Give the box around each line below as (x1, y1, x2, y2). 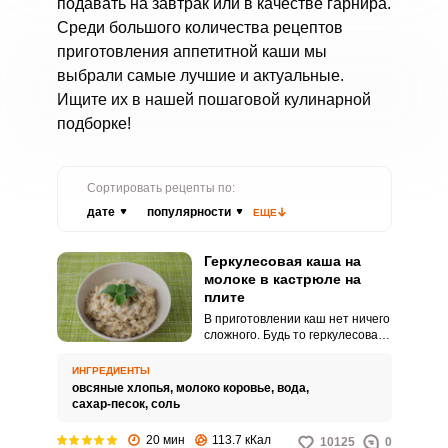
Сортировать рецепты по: (86, 181, 235, 195)
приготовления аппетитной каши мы (56, 43, 327, 60)
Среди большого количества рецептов (56, 19, 343, 36)
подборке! (56, 115, 131, 132)
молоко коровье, (175, 381, 277, 395)
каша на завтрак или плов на (203, 344, 368, 358)
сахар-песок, (71, 397, 151, 411)
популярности (146, 205, 231, 219)
